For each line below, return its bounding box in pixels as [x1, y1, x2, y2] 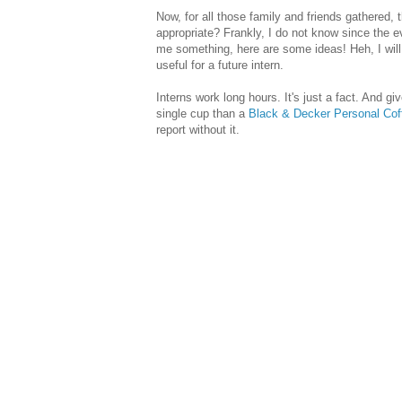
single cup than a [156, 107, 249, 121]
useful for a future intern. [156, 58, 284, 73]
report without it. [156, 123, 240, 137]
